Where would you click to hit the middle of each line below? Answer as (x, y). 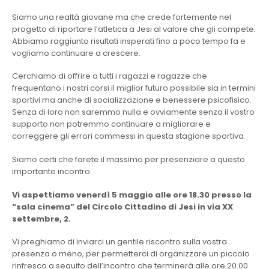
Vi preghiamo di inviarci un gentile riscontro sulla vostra (119, 242)
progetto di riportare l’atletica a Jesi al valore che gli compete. (134, 29)
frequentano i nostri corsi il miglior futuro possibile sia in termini (134, 88)
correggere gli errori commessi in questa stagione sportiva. (129, 136)
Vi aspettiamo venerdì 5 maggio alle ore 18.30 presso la (132, 195)
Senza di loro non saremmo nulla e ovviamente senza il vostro (133, 112)
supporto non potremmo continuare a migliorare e (111, 124)
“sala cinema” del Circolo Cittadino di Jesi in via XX (122, 207)
